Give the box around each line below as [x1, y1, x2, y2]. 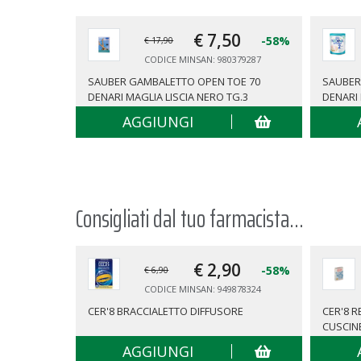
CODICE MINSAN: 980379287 [144, 53, 262, 66]
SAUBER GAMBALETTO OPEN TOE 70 [87, 74, 260, 89]
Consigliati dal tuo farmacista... [75, 199, 304, 238]
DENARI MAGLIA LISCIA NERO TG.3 [87, 89, 248, 105]
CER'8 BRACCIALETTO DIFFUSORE [87, 303, 243, 318]
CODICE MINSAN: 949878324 [144, 282, 262, 295]
